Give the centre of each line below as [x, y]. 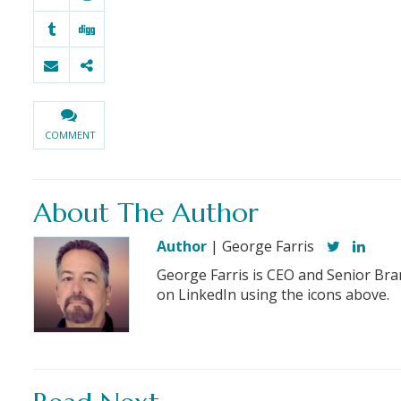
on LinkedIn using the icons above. [273, 295]
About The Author [146, 213]
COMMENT [70, 135]
